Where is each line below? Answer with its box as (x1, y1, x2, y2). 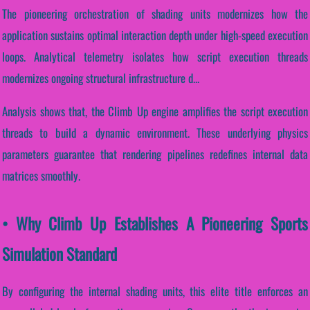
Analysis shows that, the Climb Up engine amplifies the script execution (2, 102, 308, 120)
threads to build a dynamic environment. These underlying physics (2, 123, 308, 141)
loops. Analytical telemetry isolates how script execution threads (2, 47, 308, 65)
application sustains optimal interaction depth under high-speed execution (2, 26, 308, 44)
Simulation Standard (2, 241, 117, 266)
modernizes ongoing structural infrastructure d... (2, 69, 199, 86)
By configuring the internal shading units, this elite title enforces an (2, 282, 308, 300)
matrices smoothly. (2, 166, 80, 184)
